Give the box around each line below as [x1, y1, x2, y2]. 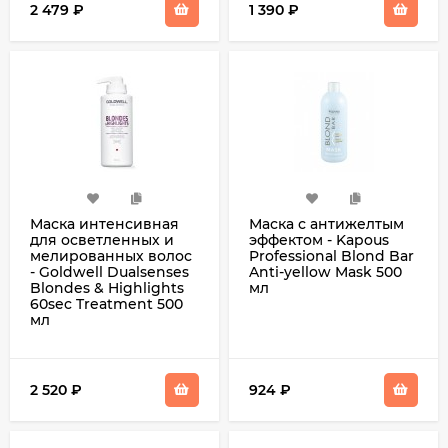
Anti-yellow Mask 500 [249, 263, 402, 281]
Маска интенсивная [30, 215, 179, 233]
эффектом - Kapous [249, 231, 389, 249]
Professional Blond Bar [249, 247, 414, 265]
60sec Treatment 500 [30, 295, 183, 313]
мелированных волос [30, 247, 192, 265]
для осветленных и [30, 231, 174, 249]
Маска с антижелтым [249, 215, 404, 233]
